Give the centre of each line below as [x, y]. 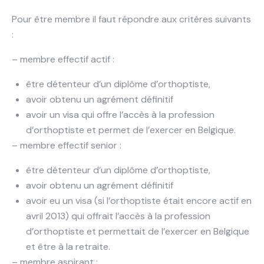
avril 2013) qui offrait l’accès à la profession [118, 216]
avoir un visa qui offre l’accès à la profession [120, 115]
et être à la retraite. [68, 247]
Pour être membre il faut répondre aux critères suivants [131, 19]
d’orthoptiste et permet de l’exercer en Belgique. [131, 130]
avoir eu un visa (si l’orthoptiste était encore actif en [139, 201]
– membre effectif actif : [63, 60]
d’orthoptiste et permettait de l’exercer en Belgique [138, 232]
